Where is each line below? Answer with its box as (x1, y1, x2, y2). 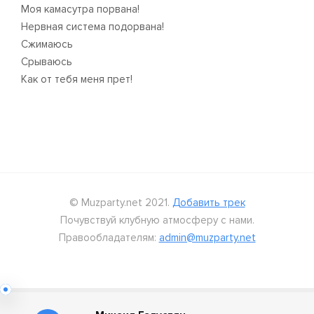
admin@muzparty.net (158, 231, 256, 244)
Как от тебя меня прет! (21, 73, 132, 86)
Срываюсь (21, 55, 72, 68)
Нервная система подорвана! (21, 20, 164, 33)
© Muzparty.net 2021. (69, 196, 172, 209)
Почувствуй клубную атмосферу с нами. (60, 214, 254, 226)
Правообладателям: (58, 231, 159, 244)
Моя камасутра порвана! (21, 3, 139, 15)
